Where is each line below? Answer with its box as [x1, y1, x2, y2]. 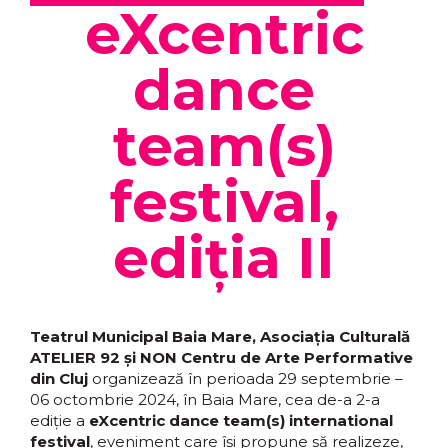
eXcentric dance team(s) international [89, 411, 393, 430]
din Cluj [30, 369, 88, 388]
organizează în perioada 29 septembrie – [88, 369, 403, 388]
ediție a [30, 411, 89, 430]
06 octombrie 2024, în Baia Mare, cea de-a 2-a [30, 390, 380, 409]
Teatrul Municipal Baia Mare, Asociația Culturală [30, 327, 410, 346]
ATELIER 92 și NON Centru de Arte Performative [30, 348, 413, 367]
